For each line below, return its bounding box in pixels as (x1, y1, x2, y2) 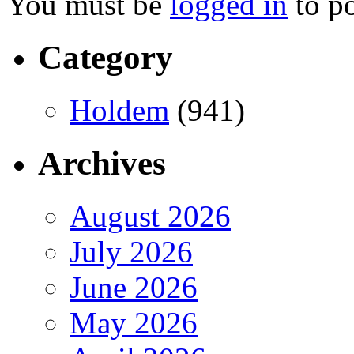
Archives (38, 145, 166, 183)
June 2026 (70, 270, 198, 305)
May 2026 (70, 306, 198, 341)
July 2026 (70, 235, 193, 269)
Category (38, 39, 173, 77)
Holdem (70, 93, 169, 128)
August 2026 (70, 199, 231, 234)
